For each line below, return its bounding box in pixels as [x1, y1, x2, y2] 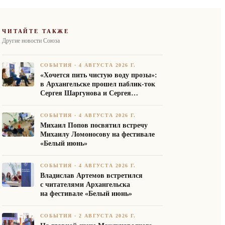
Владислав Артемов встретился [40, 172, 143, 179]
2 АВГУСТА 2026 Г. [79, 213, 136, 218]
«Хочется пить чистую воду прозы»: [40, 71, 157, 79]
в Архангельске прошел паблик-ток [40, 80, 155, 88]
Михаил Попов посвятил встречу [40, 122, 148, 129]
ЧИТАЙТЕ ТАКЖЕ [2, 28, 70, 34]
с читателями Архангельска [40, 181, 130, 188]
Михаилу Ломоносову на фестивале [40, 131, 155, 138]
